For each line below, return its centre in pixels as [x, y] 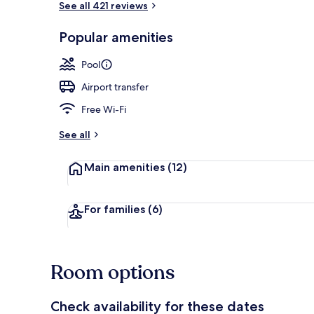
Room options [112, 272]
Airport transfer [115, 87]
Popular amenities [116, 37]
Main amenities [126, 167]
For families [116, 209]
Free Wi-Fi [104, 109]
